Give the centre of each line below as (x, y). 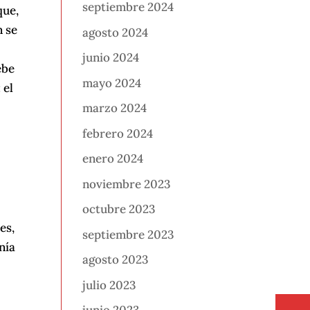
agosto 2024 (116, 32)
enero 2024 (113, 159)
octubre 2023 (119, 209)
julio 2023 (109, 285)
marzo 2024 (115, 108)
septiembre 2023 (128, 234)
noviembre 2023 (127, 184)
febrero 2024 (118, 133)
